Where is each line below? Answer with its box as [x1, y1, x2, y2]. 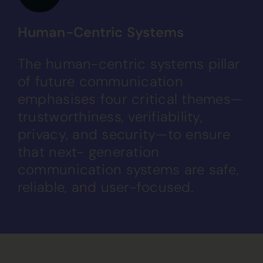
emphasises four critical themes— [17, 90, 243, 108]
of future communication [17, 72, 183, 90]
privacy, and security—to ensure [17, 125, 230, 143]
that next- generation [17, 143, 160, 161]
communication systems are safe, [17, 160, 239, 178]
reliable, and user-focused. [17, 178, 194, 196]
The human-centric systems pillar [17, 55, 241, 73]
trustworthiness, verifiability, [17, 107, 203, 126]
